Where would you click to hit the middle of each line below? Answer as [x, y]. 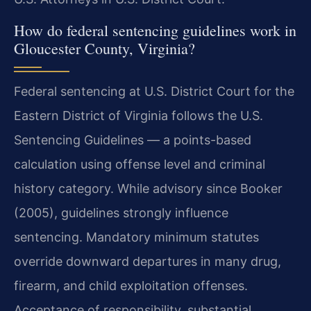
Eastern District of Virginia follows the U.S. [138, 115]
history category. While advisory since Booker [148, 188]
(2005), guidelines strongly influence [121, 212]
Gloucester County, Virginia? [104, 48]
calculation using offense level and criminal [140, 164]
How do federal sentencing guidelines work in [155, 30]
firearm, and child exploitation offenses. [131, 285]
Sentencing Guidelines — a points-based [133, 140]
